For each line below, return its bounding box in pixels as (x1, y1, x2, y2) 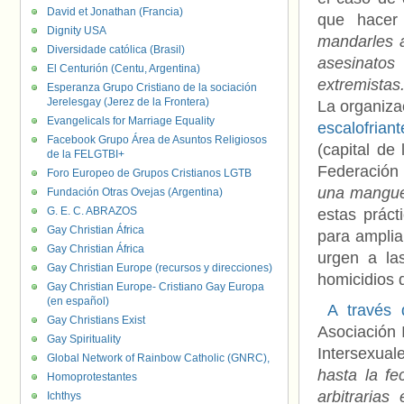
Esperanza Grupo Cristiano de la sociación (47, 81, 257, 94)
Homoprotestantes (47, 371, 137, 383)
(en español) (47, 295, 109, 308)
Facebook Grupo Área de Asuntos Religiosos (47, 133, 267, 146)
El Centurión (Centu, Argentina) (47, 62, 200, 75)
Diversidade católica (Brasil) (47, 43, 185, 56)
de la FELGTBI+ (47, 148, 124, 161)
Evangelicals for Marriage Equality (47, 115, 215, 127)
